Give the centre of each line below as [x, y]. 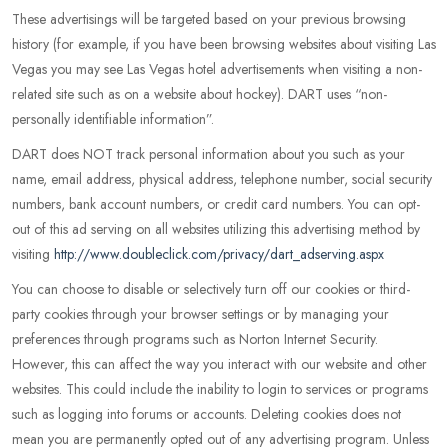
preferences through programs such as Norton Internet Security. [195, 339]
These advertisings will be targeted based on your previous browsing [209, 19]
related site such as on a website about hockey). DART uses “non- [199, 94]
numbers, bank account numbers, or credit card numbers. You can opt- [216, 204]
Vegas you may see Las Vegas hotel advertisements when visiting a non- [217, 69]
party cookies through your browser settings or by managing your [200, 314]
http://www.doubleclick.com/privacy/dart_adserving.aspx [219, 254]
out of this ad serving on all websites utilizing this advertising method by [216, 229]
